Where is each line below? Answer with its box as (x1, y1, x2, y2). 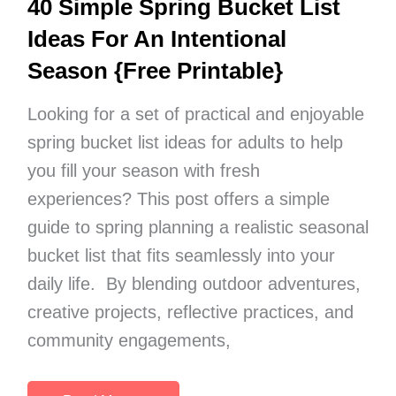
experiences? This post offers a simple (27, 188, 330, 209)
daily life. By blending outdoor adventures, (27, 273, 361, 293)
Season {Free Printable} (27, 57, 283, 84)
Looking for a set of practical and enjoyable (27, 103, 364, 124)
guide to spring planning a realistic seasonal (27, 217, 369, 237)
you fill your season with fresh (27, 160, 260, 180)
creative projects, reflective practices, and (27, 301, 354, 322)
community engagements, (27, 330, 231, 350)
